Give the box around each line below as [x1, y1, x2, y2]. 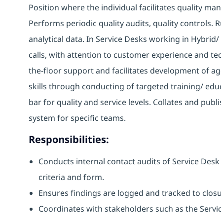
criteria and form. [38, 171, 106, 183]
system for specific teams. [29, 112, 128, 123]
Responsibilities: [29, 132, 109, 146]
